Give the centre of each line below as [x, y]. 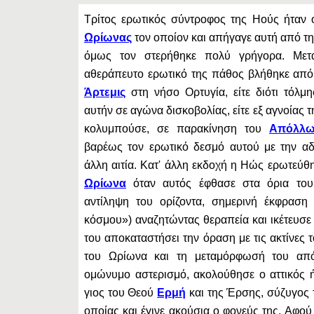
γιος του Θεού [121, 293]
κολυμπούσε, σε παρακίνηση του [177, 129]
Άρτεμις [104, 92]
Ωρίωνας [108, 37]
